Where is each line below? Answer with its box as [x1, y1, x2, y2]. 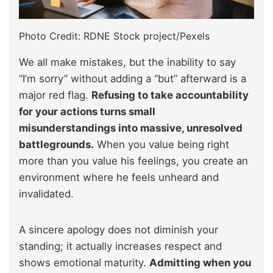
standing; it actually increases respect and [19, 240, 222, 253]
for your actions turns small [19, 105, 155, 118]
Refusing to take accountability [91, 89, 249, 102]
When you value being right [94, 138, 229, 151]
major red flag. [19, 89, 91, 102]
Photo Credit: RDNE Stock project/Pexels [19, 30, 210, 43]
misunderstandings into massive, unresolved [19, 122, 243, 135]
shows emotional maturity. [19, 257, 149, 269]
